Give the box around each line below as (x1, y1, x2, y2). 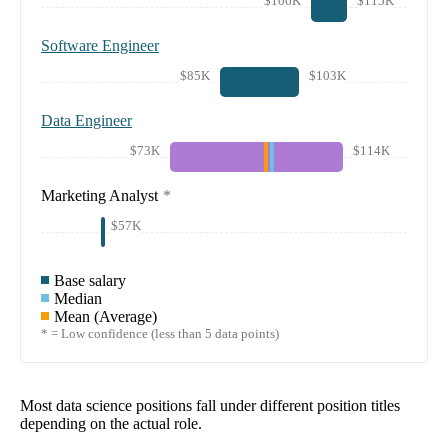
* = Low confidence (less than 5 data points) (41, 326, 279, 342)
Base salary (54, 272, 126, 290)
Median (54, 290, 102, 308)
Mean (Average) (54, 308, 157, 326)
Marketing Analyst (41, 187, 158, 205)
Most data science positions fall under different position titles (20, 397, 400, 415)
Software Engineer (41, 37, 159, 55)
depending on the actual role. (20, 415, 202, 433)
